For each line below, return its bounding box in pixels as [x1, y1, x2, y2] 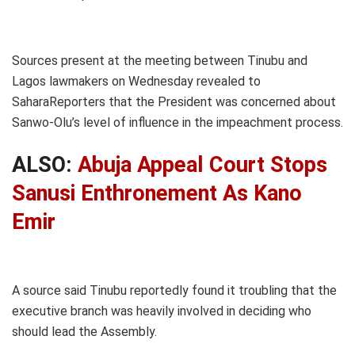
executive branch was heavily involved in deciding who [12, 303, 311, 319]
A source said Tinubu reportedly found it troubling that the [12, 282, 337, 298]
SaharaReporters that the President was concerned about [12, 94, 336, 109]
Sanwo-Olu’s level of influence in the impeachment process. [12, 114, 343, 130]
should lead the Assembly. [12, 323, 157, 339]
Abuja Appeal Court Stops [72, 152, 327, 178]
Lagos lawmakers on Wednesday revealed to [12, 73, 261, 89]
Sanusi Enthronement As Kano [12, 181, 302, 207]
